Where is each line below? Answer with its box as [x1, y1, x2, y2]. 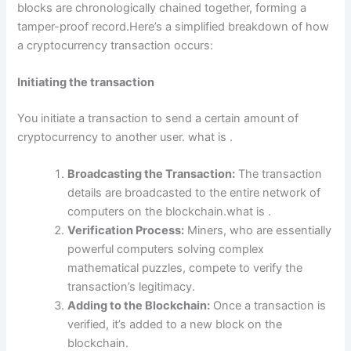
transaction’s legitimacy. [67, 280, 196, 295]
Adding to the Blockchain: [67, 299, 211, 313]
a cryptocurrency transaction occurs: [17, 38, 214, 52]
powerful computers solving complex [67, 242, 265, 257]
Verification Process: [67, 223, 185, 238]
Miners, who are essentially [184, 223, 332, 238]
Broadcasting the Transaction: [67, 167, 236, 182]
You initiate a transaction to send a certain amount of [17, 111, 299, 126]
